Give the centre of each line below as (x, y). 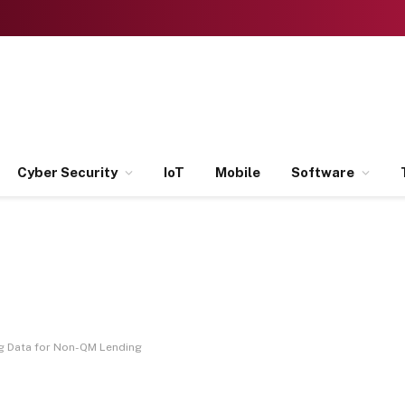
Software (323, 172)
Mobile (238, 172)
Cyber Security (67, 172)
